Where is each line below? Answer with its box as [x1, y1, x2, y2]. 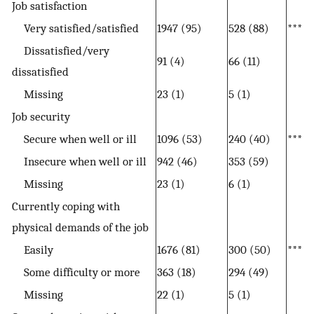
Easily [12, 243, 53, 257]
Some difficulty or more [12, 265, 140, 280]
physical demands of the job [12, 220, 149, 235]
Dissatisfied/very [12, 43, 109, 58]
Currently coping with [12, 199, 120, 214]
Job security [12, 109, 70, 124]
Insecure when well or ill [12, 154, 146, 169]
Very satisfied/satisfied [12, 21, 139, 36]
